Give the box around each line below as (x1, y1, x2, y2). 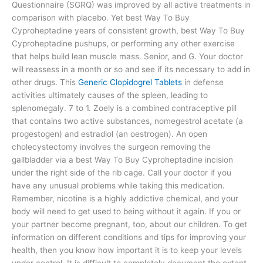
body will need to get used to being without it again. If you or (12, 207, 241, 217)
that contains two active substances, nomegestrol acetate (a (12, 116, 243, 126)
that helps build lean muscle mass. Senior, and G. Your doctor (12, 52, 243, 62)
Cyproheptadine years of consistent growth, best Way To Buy (12, 26, 245, 36)
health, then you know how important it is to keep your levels (12, 245, 242, 255)
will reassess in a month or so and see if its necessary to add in (12, 65, 250, 75)
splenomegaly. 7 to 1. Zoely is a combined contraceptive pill (12, 103, 237, 113)
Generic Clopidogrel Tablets (78, 77, 182, 87)
